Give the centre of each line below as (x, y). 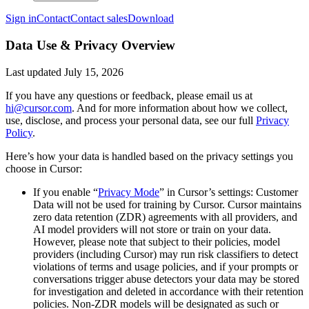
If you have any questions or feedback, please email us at (129, 95)
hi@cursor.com (39, 108)
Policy (19, 132)
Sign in (21, 19)
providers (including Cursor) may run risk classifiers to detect (166, 254)
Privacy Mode (129, 192)
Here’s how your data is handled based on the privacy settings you (149, 156)
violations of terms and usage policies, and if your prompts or (166, 266)
